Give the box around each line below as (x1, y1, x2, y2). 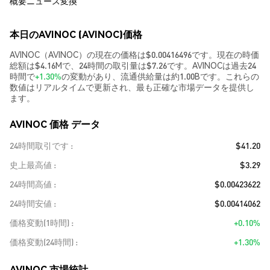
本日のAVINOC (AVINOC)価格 (10, 28, 142, 40)
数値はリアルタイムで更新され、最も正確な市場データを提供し (10, 81, 254, 92)
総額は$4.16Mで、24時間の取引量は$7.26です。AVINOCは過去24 (10, 60, 256, 71)
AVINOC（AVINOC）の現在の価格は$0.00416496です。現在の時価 (10, 49, 259, 60)
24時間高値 (10, 178, 52, 189)
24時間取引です (10, 140, 69, 151)
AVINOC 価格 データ (10, 118, 100, 130)
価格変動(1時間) (10, 217, 69, 228)
